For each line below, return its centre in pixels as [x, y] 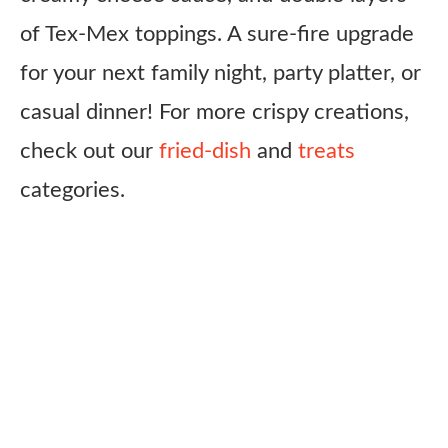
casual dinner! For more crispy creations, [214, 112]
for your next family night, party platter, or [220, 73]
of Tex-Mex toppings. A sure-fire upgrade [217, 34]
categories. [72, 190]
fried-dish [205, 151]
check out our [89, 151]
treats [326, 151]
